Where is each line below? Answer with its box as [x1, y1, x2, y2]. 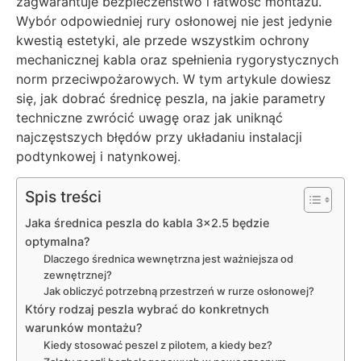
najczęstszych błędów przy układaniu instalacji [16, 129, 302, 145]
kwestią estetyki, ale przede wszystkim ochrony [16, 32, 309, 48]
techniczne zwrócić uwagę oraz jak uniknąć [16, 110, 283, 126]
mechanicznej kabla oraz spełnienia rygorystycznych [16, 52, 338, 68]
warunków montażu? [25, 321, 143, 335]
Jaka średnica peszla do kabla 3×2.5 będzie [25, 216, 269, 230]
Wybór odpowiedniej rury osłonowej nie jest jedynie [16, 13, 332, 29]
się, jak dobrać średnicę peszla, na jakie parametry [16, 90, 326, 106]
